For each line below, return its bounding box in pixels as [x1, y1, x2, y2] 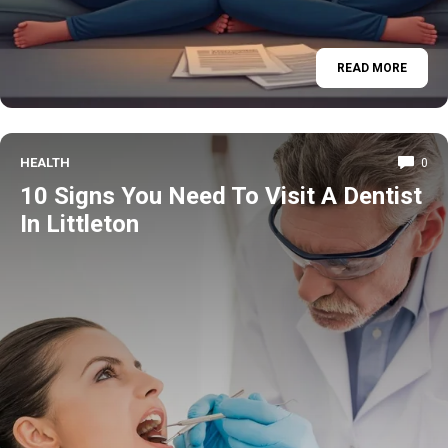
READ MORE [337, 60, 407, 75]
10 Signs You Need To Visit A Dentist [20, 182, 422, 210]
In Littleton [20, 210, 139, 238]
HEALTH [20, 155, 70, 170]
